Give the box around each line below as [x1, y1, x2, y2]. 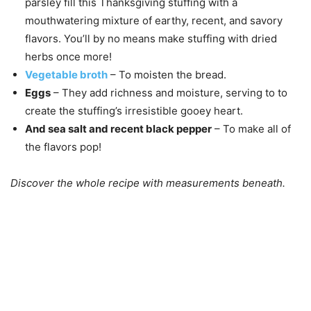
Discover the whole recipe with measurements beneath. [10, 176, 285, 190]
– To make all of [212, 121, 291, 135]
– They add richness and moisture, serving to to [51, 85, 287, 99]
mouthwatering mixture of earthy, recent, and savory [25, 13, 283, 27]
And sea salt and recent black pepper [25, 121, 212, 135]
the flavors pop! [25, 140, 101, 153]
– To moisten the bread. [108, 67, 226, 81]
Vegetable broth [25, 67, 108, 81]
